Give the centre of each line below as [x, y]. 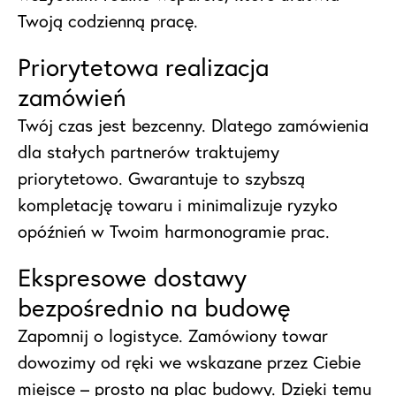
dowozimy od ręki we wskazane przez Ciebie [189, 362]
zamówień [72, 97]
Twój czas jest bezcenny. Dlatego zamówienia [193, 126]
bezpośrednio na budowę [154, 308]
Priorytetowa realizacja [143, 67]
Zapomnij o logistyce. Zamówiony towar [173, 336]
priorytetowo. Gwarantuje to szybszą [161, 179]
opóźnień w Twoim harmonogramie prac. [174, 232]
